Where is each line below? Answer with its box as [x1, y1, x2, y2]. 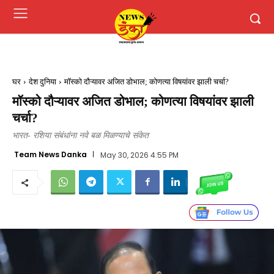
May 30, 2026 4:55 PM [100, 149, 179, 160]
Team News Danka [14, 149, 87, 160]
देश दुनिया [29, 77, 56, 86]
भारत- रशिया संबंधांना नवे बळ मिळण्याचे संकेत [12, 131, 149, 140]
